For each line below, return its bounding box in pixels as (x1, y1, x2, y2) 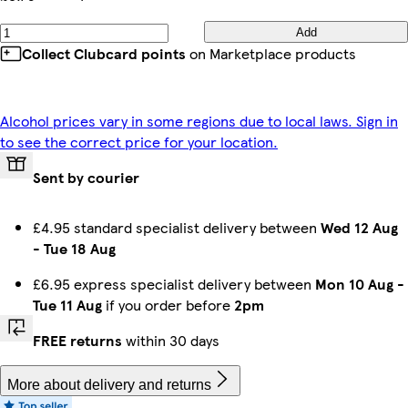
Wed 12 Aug (321, 217, 398, 238)
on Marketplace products (186, 43, 356, 64)
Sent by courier (33, 167, 139, 188)
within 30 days (122, 330, 219, 351)
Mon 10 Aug (315, 273, 393, 294)
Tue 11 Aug (33, 294, 102, 315)
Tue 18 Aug (44, 238, 116, 259)
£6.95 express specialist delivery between (33, 273, 315, 294)
